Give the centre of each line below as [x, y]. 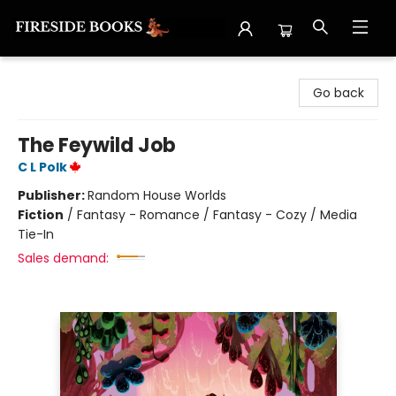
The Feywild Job [97, 145]
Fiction [41, 215]
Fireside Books [56, 73]
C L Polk [42, 167]
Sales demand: [63, 258]
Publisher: [53, 195]
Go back [339, 93]
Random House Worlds [157, 195]
